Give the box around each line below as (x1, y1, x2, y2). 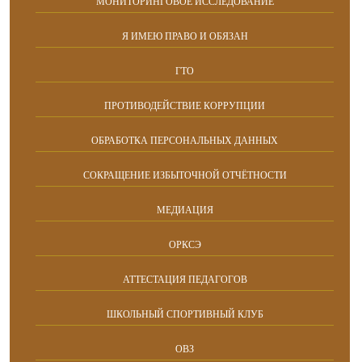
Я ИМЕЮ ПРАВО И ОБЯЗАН (121, 31, 248, 42)
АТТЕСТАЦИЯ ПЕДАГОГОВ (122, 274, 247, 285)
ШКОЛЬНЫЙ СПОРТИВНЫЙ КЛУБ (106, 309, 263, 320)
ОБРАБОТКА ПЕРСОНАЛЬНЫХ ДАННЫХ (91, 135, 278, 146)
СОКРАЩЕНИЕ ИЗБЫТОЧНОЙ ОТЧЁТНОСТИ (82, 170, 287, 181)
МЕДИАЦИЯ (156, 204, 213, 216)
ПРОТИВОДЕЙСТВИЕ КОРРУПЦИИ (104, 100, 265, 112)
